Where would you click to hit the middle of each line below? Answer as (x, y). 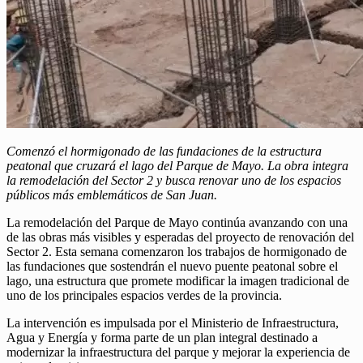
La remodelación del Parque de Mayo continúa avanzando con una (177, 223)
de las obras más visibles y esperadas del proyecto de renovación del (180, 237)
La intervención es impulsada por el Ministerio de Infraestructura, (173, 323)
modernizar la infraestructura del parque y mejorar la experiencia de (178, 352)
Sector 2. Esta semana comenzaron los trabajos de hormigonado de (177, 252)
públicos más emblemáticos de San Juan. (112, 195)
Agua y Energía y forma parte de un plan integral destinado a (162, 338)
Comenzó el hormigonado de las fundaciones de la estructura (164, 152)
